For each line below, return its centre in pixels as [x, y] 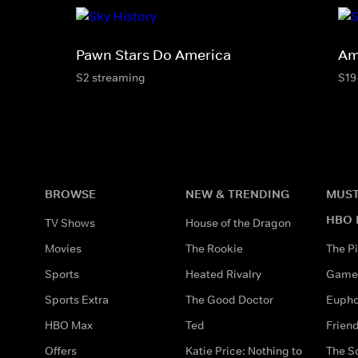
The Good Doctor [229, 299]
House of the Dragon [238, 223]
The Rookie [214, 248]
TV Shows [70, 223]
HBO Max [69, 325]
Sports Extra [77, 299]
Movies [63, 248]
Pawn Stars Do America [153, 55]
